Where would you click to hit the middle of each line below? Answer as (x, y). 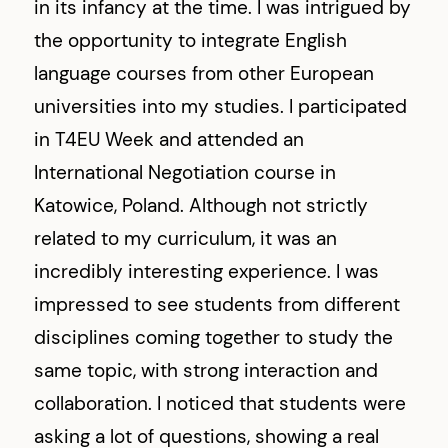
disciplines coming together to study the (214, 337)
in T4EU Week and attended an (169, 139)
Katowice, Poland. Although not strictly (201, 205)
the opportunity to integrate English (191, 40)
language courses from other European (204, 73)
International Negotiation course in (185, 172)
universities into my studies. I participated (221, 106)
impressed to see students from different (217, 304)
